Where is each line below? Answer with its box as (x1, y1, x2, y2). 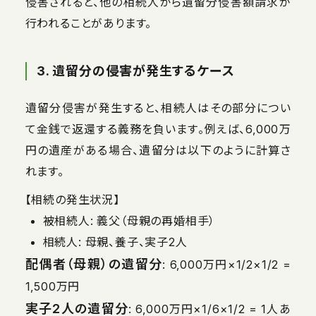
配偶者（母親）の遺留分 (25, 256, 163, 272)
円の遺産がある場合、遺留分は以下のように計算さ (25, 142, 291, 157)
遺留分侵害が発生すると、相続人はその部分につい (25, 100, 291, 115)
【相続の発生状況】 (25, 192, 120, 207)
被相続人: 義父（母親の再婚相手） (42, 213, 216, 228)
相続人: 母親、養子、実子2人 (42, 234, 188, 249)
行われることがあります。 (25, 16, 152, 30)
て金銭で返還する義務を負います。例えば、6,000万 (25, 121, 291, 136)
